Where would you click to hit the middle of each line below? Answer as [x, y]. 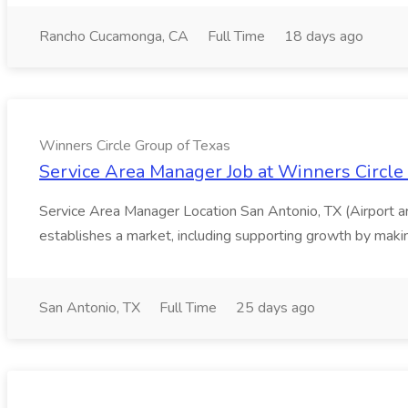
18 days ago [324, 36]
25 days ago [275, 308]
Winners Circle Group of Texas [135, 146]
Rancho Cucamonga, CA [114, 36]
